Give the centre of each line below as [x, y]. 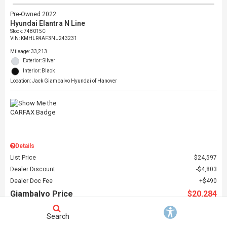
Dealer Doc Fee [31, 181]
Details [25, 146]
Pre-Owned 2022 [33, 14]
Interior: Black [39, 71]
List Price [23, 158]
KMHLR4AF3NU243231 [49, 39]
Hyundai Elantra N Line [48, 24]
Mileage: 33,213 [29, 52]
